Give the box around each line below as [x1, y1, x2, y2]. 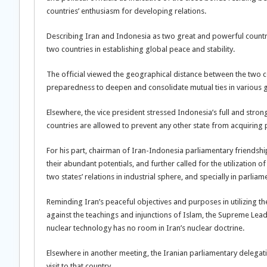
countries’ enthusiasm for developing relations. [46, 7, 206, 15]
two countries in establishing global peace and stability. [46, 45, 235, 54]
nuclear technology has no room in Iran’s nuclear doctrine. [46, 223, 244, 232]
